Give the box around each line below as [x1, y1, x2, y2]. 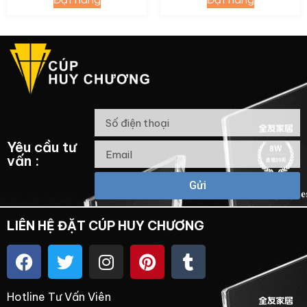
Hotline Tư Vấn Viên [7, 290, 111, 304]
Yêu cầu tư [7, 138, 77, 156]
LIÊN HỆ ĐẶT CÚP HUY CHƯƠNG [7, 218, 204, 234]
